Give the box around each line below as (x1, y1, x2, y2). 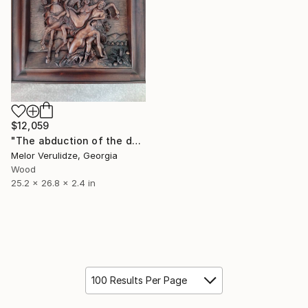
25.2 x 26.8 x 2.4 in (11, 177, 96, 189)
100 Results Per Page (91, 274, 187, 287)
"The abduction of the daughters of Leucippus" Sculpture (131, 135, 141, 147)
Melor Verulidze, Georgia (11, 150, 118, 162)
